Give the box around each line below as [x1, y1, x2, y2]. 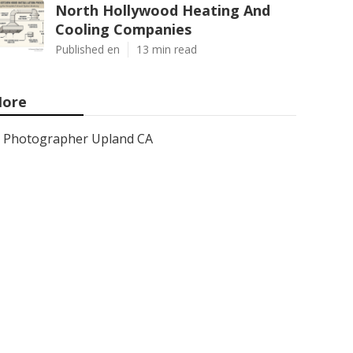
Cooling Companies [55, 20, 191, 39]
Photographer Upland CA [3, 130, 153, 147]
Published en [55, 42, 120, 57]
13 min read [136, 42, 197, 57]
